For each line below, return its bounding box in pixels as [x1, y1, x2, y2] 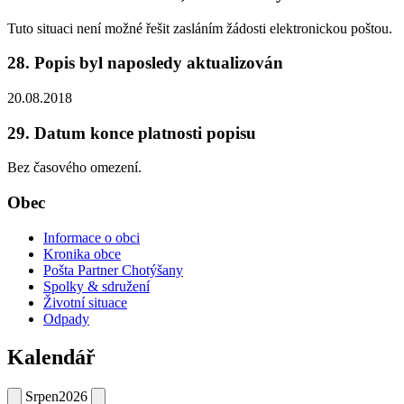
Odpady [43, 310, 89, 326]
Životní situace [43, 294, 127, 310]
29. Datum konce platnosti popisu [7, 123, 256, 142]
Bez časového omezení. [7, 160, 142, 176]
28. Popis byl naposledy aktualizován [7, 53, 283, 73]
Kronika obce [43, 245, 121, 262]
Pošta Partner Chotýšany [43, 262, 183, 278]
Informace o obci [43, 229, 140, 245]
